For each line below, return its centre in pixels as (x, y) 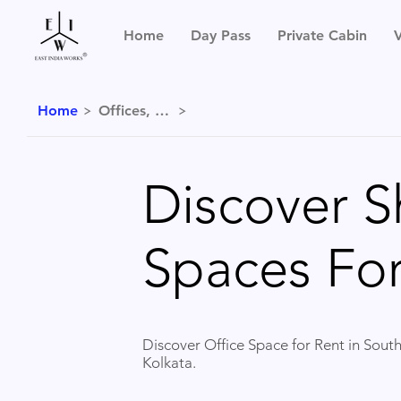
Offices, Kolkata (162, 111)
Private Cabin (322, 36)
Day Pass (220, 36)
